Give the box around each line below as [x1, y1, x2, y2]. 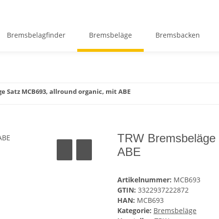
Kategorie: [117, 206, 153, 216]
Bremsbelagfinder [6, 30, 66, 40]
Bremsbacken [155, 30, 200, 40]
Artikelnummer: [117, 175, 174, 185]
